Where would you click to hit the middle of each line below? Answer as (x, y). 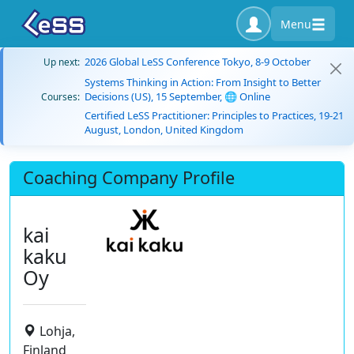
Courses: (60, 96)
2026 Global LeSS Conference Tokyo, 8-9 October (198, 62)
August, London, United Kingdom (164, 130)
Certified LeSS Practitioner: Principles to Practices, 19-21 (214, 115)
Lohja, (57, 331)
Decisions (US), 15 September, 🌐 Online (177, 96)
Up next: (62, 62)
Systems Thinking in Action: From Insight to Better (203, 82)
